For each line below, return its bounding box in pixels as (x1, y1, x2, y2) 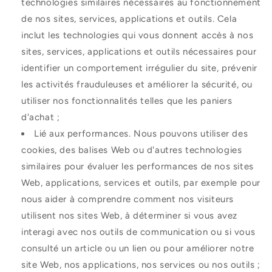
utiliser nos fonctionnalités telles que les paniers (21, 95, 233, 107)
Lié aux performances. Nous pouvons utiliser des (34, 128, 248, 140)
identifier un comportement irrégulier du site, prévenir (21, 63, 258, 74)
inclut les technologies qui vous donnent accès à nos (21, 30, 254, 41)
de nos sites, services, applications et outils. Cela (21, 13, 237, 25)
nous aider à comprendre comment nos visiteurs (21, 194, 234, 205)
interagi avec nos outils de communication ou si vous (21, 226, 256, 238)
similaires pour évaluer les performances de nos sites (21, 161, 254, 172)
